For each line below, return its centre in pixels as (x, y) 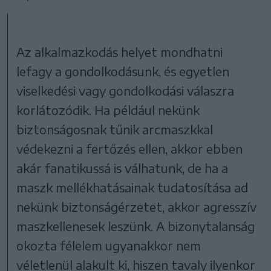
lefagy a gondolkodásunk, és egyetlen (123, 71)
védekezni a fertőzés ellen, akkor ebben (130, 148)
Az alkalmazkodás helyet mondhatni (120, 51)
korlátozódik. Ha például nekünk (108, 109)
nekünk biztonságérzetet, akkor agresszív (137, 206)
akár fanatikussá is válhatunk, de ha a (122, 168)
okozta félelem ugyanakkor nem (109, 245)
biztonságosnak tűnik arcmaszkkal (115, 129)
